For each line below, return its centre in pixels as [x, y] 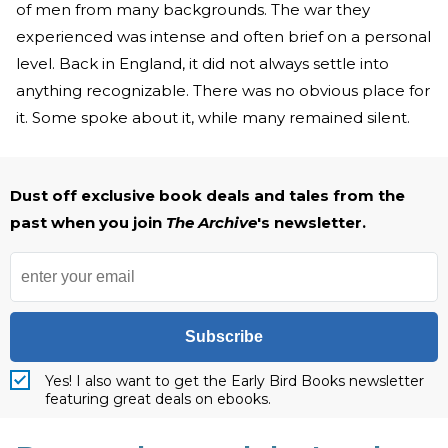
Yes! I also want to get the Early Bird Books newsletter [234, 381]
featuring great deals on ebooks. [158, 399]
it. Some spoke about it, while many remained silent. [215, 117]
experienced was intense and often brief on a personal [223, 36]
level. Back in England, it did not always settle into [202, 63]
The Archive [211, 222]
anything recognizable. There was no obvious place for [223, 90]
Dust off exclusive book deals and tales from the [207, 195]
